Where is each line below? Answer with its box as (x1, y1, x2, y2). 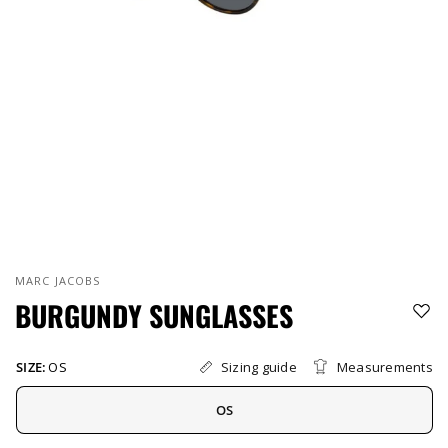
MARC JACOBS (15, 273, 101, 289)
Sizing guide (220, 357, 297, 376)
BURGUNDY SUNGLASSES (15, 295, 293, 337)
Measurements (336, 357, 433, 376)
